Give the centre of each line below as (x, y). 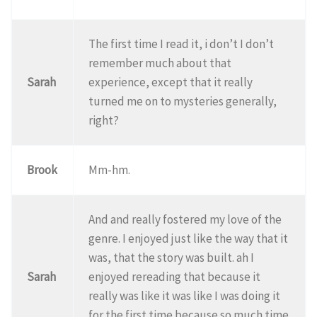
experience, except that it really (171, 82)
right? (104, 120)
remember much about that (160, 63)
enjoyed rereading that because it (175, 276)
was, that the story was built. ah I (172, 257)
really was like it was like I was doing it (185, 295)
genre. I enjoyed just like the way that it (189, 238)
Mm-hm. (110, 169)
